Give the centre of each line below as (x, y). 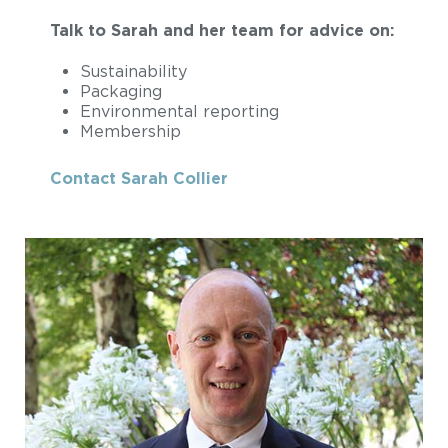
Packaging (121, 91)
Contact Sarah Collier (139, 178)
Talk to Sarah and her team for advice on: (222, 30)
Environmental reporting (179, 111)
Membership (130, 131)
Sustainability (133, 71)
